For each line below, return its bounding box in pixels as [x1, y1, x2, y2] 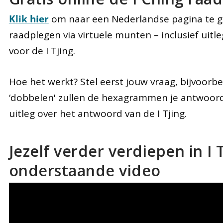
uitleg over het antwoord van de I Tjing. [8, 107, 187, 120]
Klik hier [8, 12, 49, 25]
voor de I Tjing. [8, 44, 75, 57]
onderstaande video [8, 160, 161, 181]
